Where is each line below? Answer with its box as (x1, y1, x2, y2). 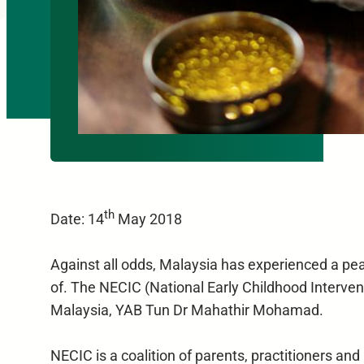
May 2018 (114, 210, 182, 227)
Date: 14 (50, 210, 104, 227)
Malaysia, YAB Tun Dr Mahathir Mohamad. (50, 302, 323, 319)
